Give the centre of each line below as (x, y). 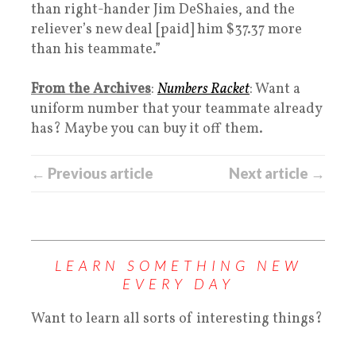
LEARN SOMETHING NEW (178, 266)
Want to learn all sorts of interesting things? (177, 319)
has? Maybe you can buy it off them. (147, 130)
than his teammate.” (96, 50)
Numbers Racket (203, 90)
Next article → (277, 174)
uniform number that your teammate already (176, 110)
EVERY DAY (178, 284)
